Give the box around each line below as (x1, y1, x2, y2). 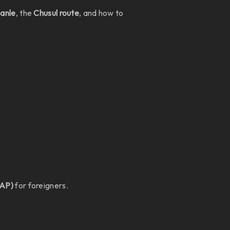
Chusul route (33, 8, 80, 18)
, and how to (79, 8, 124, 18)
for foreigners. (13, 180, 68, 190)
